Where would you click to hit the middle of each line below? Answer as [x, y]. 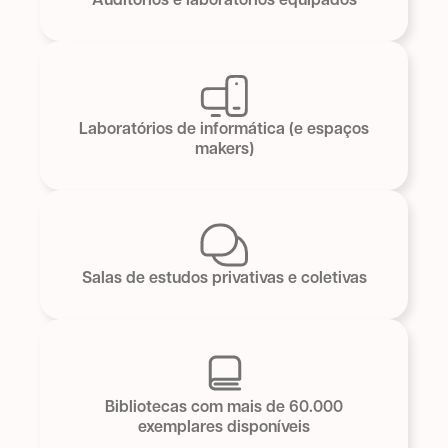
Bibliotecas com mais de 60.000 [224, 408]
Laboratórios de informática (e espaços [224, 130]
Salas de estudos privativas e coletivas [224, 279]
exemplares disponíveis [224, 428]
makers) [224, 150]
